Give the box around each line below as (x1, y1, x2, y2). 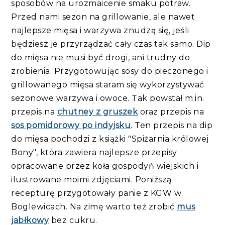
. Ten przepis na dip (131, 120, 213, 130)
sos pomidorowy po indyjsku (11, 120, 131, 130)
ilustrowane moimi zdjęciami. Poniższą (11, 174, 172, 184)
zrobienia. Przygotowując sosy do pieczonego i (11, 66, 208, 76)
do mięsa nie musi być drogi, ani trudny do (11, 52, 190, 62)
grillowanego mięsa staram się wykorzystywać (11, 79, 204, 89)
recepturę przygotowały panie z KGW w (11, 188, 182, 198)
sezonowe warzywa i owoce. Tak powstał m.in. (11, 93, 204, 103)
